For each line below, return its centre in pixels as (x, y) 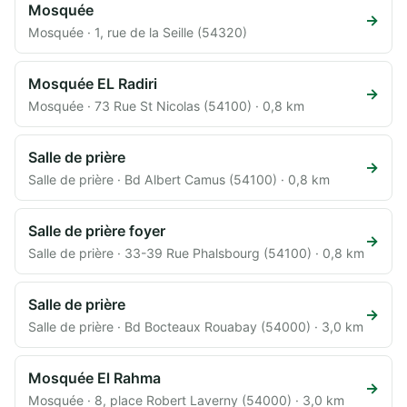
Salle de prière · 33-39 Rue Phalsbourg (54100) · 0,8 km (196, 253)
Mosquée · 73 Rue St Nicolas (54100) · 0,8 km (166, 105)
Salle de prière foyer (97, 230)
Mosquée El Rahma (94, 377)
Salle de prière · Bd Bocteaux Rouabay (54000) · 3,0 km (196, 326)
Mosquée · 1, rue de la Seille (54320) (138, 32)
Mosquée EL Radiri (93, 83)
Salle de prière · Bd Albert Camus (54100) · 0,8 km (179, 179)
